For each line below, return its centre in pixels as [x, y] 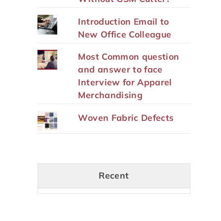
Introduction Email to [124, 21]
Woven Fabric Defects [126, 118]
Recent [114, 175]
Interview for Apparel [125, 82]
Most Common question [129, 56]
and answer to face [120, 69]
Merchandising [110, 95]
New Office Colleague [125, 34]
